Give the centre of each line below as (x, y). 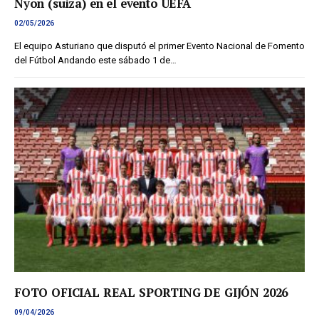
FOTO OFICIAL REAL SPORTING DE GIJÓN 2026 (151, 293)
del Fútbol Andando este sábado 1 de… (95, 61)
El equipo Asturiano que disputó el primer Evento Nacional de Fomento (159, 46)
